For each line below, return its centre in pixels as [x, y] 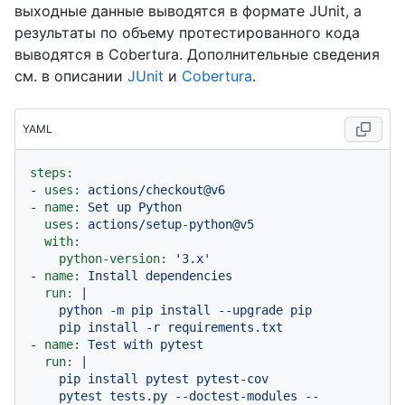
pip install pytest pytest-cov [44, 378]
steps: [52, 172]
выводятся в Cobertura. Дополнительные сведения [197, 54]
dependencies [189, 275]
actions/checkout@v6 [156, 189]
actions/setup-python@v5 [171, 224]
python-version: [113, 258]
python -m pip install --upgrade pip [44, 310]
